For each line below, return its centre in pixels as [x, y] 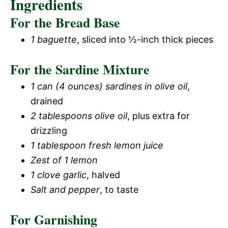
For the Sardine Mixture [80, 69]
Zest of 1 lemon [64, 160]
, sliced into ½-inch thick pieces [145, 39]
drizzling [49, 131]
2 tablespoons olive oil [79, 116]
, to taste [119, 190]
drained [47, 101]
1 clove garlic [59, 175]
